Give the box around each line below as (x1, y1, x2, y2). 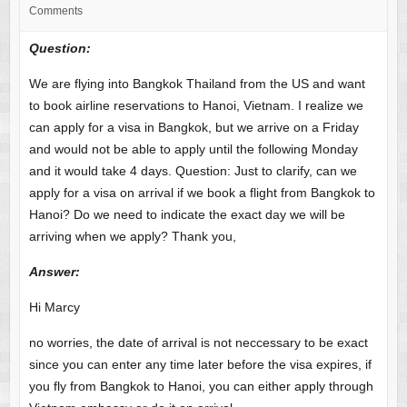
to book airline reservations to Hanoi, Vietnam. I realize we (28, 98, 363, 114)
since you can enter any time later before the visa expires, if (28, 357, 372, 372)
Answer (28, 264, 75, 280)
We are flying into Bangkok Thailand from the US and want (28, 76, 365, 92)
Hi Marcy (28, 300, 80, 315)
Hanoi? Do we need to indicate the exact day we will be (28, 207, 345, 223)
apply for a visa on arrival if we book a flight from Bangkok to (28, 185, 375, 201)
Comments (28, 5, 83, 17)
